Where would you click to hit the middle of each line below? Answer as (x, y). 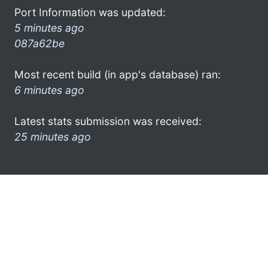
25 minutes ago (53, 136)
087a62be (39, 43)
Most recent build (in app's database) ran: (118, 74)
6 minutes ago (49, 90)
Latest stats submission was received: (108, 121)
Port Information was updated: (90, 12)
